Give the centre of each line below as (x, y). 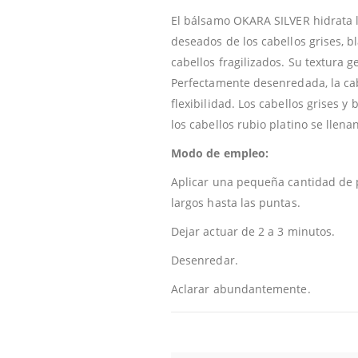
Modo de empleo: (220, 153)
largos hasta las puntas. (236, 202)
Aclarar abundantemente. (241, 288)
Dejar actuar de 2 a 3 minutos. (253, 231)
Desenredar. (205, 260)
